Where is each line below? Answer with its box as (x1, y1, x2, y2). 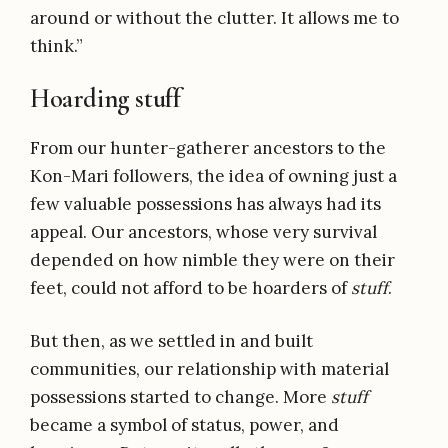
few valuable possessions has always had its (30, 193, 381, 216)
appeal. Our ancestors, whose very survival (30, 221, 377, 244)
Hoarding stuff (30, 83, 181, 116)
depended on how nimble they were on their (30, 249, 395, 272)
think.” (30, 34, 83, 57)
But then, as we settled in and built (30, 330, 313, 353)
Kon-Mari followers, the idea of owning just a (30, 165, 397, 188)
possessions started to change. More (30, 386, 331, 409)
